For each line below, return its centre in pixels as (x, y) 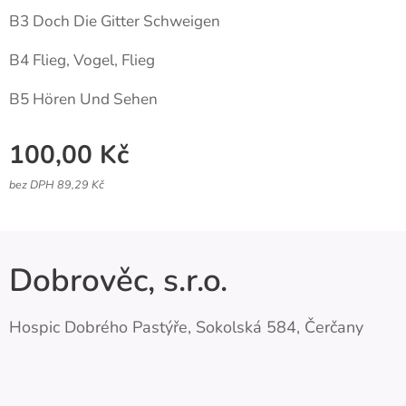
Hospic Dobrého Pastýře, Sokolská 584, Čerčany (186, 327)
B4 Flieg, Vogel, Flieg (84, 60)
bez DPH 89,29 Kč (57, 184)
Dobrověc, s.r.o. (122, 280)
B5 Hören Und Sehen (85, 99)
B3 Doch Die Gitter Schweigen (116, 21)
